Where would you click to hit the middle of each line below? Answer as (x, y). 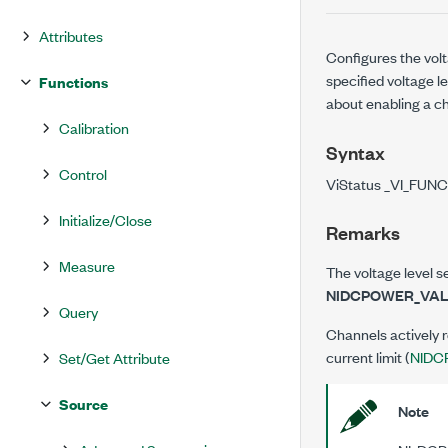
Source (83, 403)
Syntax (355, 152)
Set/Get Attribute (114, 357)
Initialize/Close (105, 219)
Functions (73, 81)
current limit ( (368, 356)
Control (83, 173)
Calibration (94, 127)
